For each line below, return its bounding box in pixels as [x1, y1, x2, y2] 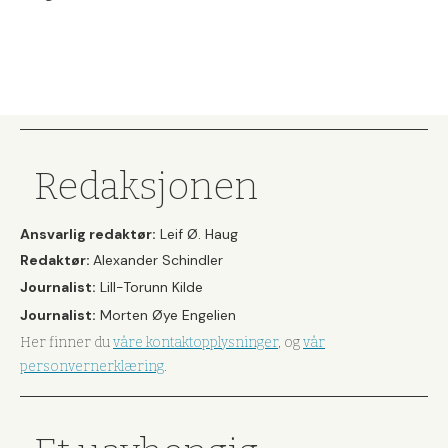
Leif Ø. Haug [156, 224, 238, 243]
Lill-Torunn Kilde [96, 278, 203, 297]
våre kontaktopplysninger [113, 333, 278, 351]
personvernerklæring [20, 357, 164, 375]
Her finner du [20, 333, 113, 351]
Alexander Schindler [93, 251, 223, 270]
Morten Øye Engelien [96, 306, 236, 324]
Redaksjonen [33, 164, 258, 210]
